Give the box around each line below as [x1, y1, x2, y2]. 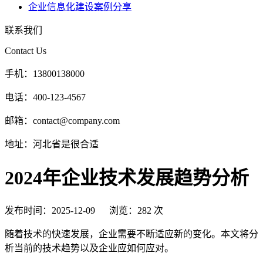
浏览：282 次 [109, 205, 163, 215]
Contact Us [5, 45, 46, 56]
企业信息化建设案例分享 [28, 1, 131, 12]
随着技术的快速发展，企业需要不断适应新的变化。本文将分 [5, 228, 258, 239]
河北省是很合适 [33, 139, 99, 149]
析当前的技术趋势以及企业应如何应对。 [5, 242, 174, 253]
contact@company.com [33, 115, 120, 126]
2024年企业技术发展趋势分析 [5, 167, 249, 189]
